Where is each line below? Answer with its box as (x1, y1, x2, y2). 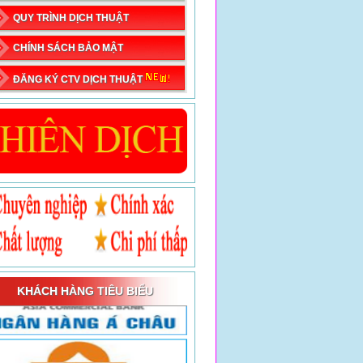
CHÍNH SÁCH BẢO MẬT (13, 41, 123, 53)
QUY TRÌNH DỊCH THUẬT (13, 11, 129, 23)
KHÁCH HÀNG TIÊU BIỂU (17, 284, 153, 297)
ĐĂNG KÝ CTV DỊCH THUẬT (13, 73, 145, 85)
